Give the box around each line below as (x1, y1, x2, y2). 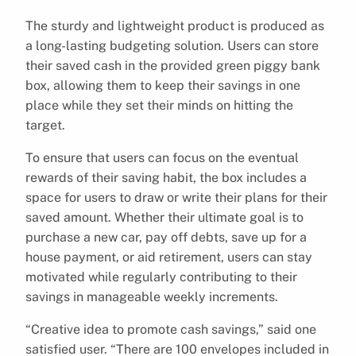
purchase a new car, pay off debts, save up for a (25, 229, 307, 245)
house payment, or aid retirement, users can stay (25, 249, 312, 265)
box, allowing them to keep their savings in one (25, 77, 300, 93)
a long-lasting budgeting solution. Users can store (25, 37, 319, 53)
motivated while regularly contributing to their (25, 269, 297, 284)
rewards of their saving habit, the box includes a (25, 169, 307, 185)
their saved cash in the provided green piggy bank (25, 57, 320, 73)
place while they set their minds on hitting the (25, 97, 293, 113)
